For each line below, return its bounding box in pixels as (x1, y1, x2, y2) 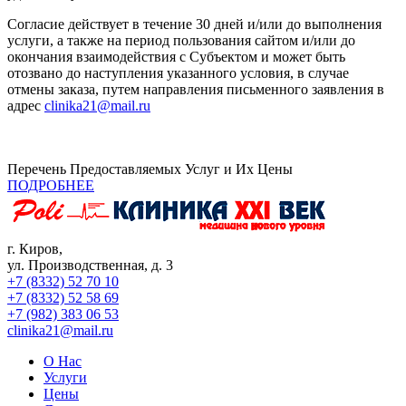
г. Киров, (7, 240, 63, 256)
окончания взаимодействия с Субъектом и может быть (7, 48, 345, 64)
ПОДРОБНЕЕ (7, 177, 94, 193)
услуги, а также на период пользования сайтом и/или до (7, 32, 355, 48)
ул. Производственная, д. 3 (7, 256, 173, 273)
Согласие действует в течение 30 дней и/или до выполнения (7, 15, 382, 32)
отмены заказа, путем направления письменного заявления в (7, 81, 384, 97)
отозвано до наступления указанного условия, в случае (7, 64, 349, 81)
